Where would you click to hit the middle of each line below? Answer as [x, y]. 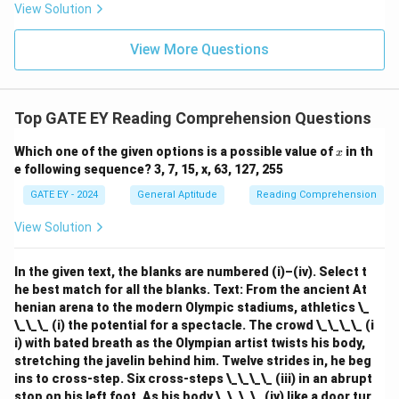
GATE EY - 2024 [64, 195]
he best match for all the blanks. [112, 289]
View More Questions [199, 49]
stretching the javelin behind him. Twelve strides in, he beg [193, 361]
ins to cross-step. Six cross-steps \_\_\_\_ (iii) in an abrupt [193, 379]
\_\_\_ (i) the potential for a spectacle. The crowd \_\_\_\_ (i [194, 325]
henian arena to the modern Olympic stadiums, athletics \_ [192, 307]
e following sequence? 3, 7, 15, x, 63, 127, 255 [149, 169]
